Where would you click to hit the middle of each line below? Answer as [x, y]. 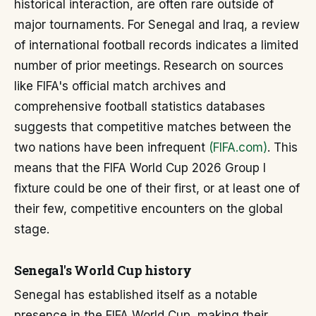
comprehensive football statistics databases [140, 107]
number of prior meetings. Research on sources [149, 66]
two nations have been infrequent [111, 147]
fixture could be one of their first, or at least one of [157, 188]
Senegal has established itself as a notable [136, 295]
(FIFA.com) [238, 147]
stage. [32, 229]
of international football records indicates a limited [156, 45]
